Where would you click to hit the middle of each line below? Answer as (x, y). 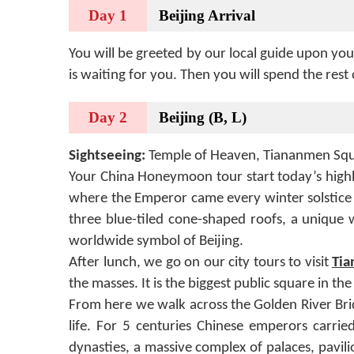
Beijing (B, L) (203, 117)
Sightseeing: (109, 156)
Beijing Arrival (207, 15)
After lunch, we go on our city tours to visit (199, 263)
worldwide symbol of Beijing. (156, 241)
